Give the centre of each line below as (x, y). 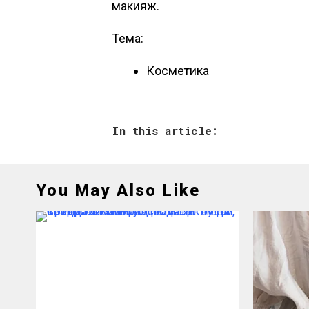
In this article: (165, 131)
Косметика (178, 71)
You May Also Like (118, 190)
